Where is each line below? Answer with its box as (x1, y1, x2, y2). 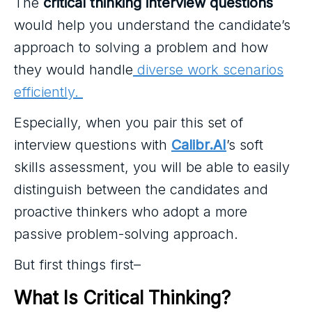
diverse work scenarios (133, 61, 283, 78)
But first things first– (14, 256, 141, 273)
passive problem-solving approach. (14, 226, 238, 242)
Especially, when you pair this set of (14, 114, 243, 131)
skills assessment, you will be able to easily (14, 159, 290, 175)
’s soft (226, 136, 263, 153)
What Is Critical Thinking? (14, 287, 231, 309)
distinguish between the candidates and (14, 181, 268, 198)
